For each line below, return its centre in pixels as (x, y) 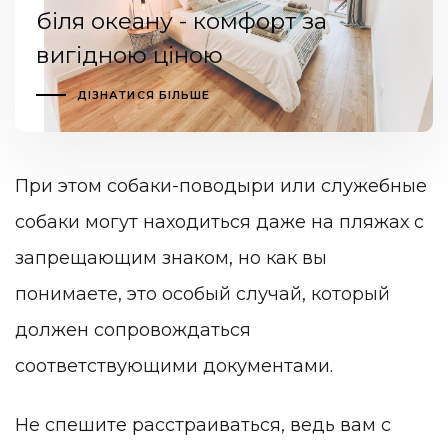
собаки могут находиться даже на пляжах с (219, 221)
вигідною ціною (129, 55)
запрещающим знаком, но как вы (171, 257)
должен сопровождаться (133, 329)
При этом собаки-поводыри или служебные (221, 185)
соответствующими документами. (174, 365)
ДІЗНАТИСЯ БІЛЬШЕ (143, 95)
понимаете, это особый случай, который (202, 293)
